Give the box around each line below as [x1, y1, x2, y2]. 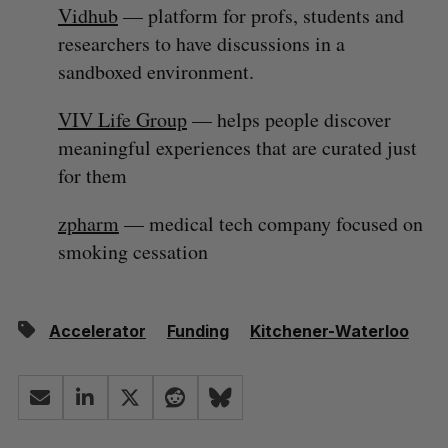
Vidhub [57, 2, 118, 30]
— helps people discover [186, 106, 391, 134]
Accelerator [48, 321, 146, 342]
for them [57, 162, 127, 190]
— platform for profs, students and [117, 2, 404, 30]
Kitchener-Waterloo [249, 321, 409, 342]
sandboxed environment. [57, 58, 254, 86]
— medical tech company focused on [118, 210, 423, 238]
